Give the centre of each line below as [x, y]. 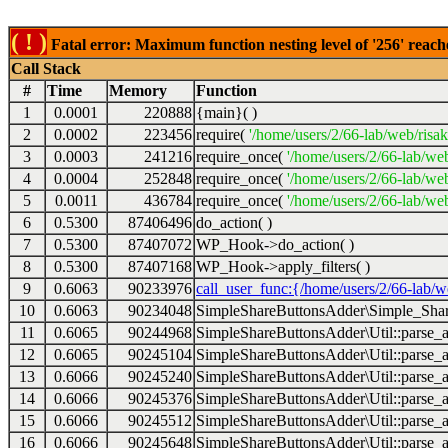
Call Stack [46, 68]
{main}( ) [226, 112]
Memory [138, 90]
